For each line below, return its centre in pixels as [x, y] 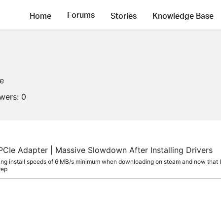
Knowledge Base [183, 15]
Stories [124, 15]
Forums [81, 15]
